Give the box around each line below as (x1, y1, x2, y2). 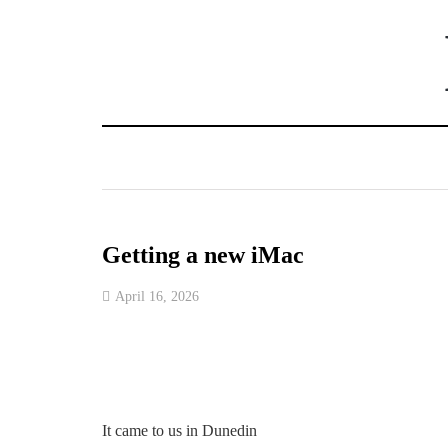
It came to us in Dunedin (102, 422, 257, 439)
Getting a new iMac (102, 242, 304, 268)
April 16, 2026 (115, 289, 199, 304)
